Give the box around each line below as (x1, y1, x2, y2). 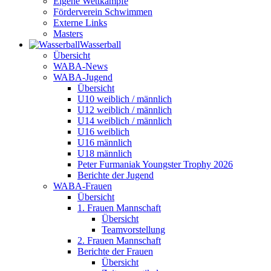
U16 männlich (77, 137, 132, 148)
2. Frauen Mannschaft (77, 235, 161, 246)
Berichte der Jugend (77, 170, 154, 180)
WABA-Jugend (53, 72, 113, 82)
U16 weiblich (77, 126, 129, 137)
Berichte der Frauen (77, 246, 153, 256)
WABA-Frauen (53, 181, 112, 191)
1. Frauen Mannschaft (77, 203, 161, 213)
